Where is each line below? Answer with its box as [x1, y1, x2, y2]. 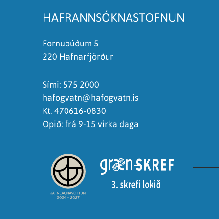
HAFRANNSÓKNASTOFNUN [43, 10, 185, 24]
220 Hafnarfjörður [43, 51, 113, 62]
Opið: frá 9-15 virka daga [43, 118, 139, 129]
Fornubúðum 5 [43, 38, 99, 48]
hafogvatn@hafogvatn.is [43, 92, 138, 103]
